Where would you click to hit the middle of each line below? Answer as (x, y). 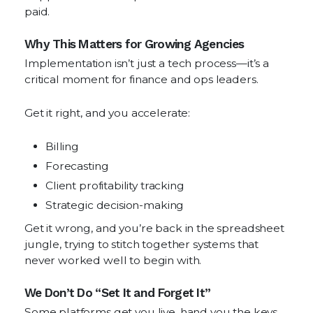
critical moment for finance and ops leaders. (141, 79)
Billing (62, 146)
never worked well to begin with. (113, 260)
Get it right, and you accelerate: (108, 113)
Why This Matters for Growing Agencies (134, 44)
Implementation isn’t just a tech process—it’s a (147, 63)
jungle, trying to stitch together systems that (142, 244)
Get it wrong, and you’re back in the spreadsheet (154, 228)
